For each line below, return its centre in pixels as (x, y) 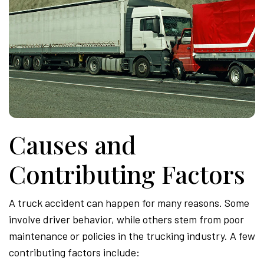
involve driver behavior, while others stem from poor (126, 220)
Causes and (72, 145)
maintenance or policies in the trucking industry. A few (132, 236)
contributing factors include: (74, 253)
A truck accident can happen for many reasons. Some (129, 203)
